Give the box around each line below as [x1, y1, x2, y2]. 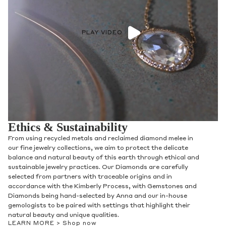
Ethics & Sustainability [8, 121, 128, 134]
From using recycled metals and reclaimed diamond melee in [8, 136, 193, 142]
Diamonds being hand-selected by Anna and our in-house [8, 193, 187, 200]
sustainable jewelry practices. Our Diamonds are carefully [8, 164, 188, 171]
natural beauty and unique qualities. [8, 212, 119, 219]
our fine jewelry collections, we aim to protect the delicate [8, 145, 188, 152]
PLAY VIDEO [81, 30, 123, 36]
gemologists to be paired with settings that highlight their [8, 203, 190, 209]
